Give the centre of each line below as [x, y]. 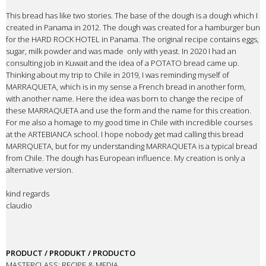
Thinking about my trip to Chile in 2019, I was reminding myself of [118, 75]
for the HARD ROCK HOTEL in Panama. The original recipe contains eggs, [132, 39]
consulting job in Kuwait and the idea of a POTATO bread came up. [123, 63]
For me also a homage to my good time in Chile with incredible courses [129, 123]
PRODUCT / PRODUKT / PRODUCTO [71, 253]
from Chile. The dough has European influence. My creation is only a [126, 158]
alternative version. [39, 170]
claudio [19, 206]
